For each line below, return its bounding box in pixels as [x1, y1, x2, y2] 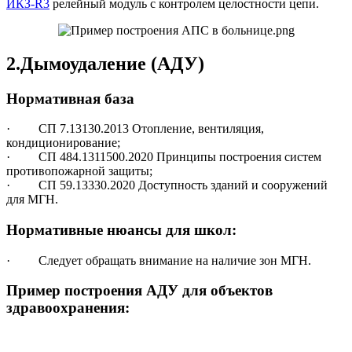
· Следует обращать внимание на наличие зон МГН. [6, 253, 311, 267]
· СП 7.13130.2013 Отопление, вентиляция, [6, 122, 264, 136]
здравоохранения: [6, 299, 130, 317]
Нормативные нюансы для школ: [6, 222, 236, 238]
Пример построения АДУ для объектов [6, 282, 273, 299]
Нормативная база [6, 90, 134, 107]
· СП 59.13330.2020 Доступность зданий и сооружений [6, 178, 328, 192]
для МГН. [6, 192, 58, 207]
